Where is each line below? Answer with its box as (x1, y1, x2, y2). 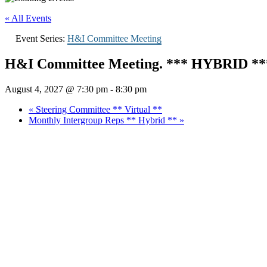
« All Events (5, 13, 51, 23)
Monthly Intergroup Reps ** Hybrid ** (29, 114, 179, 125)
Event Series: (15, 33, 67, 44)
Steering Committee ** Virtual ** (33, 104, 162, 114)
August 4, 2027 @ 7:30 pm (5, 83, 108, 94)
